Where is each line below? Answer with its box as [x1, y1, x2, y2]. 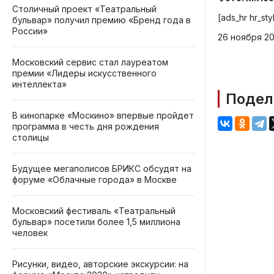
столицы [12, 132, 49, 143]
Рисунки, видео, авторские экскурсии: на [12, 259, 188, 269]
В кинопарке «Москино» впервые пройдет [12, 110, 194, 120]
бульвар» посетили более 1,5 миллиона [12, 217, 180, 227]
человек [12, 228, 48, 238]
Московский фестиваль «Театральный [12, 206, 176, 216]
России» [12, 26, 48, 36]
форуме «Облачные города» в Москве [12, 174, 177, 185]
